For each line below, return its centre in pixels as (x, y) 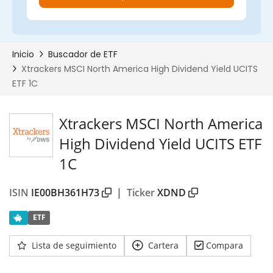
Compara (225, 245)
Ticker (141, 192)
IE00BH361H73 (65, 192)
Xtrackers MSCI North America (161, 123)
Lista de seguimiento (74, 245)
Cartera (163, 245)
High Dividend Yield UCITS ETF (160, 144)
